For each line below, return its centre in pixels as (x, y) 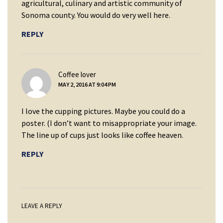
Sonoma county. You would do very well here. (96, 15)
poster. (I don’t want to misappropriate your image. (109, 123)
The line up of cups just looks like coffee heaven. (102, 135)
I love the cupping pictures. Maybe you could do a (103, 111)
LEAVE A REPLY (42, 206)
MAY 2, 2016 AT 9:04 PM (87, 85)
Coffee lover (77, 75)
